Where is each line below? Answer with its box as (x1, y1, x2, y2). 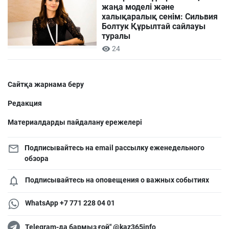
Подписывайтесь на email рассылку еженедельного (24, 144, 204, 152)
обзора (24, 154, 49, 163)
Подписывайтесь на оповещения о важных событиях (25, 176, 209, 185)
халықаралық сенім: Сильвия (102, 12, 218, 22)
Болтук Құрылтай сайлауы (102, 21, 206, 32)
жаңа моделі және (102, 2, 175, 12)
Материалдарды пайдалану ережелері (8, 118, 142, 127)
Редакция (8, 99, 42, 108)
